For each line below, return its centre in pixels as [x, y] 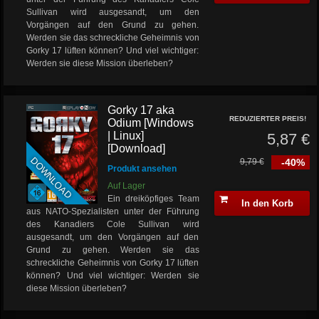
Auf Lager [127, 186]
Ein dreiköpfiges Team [153, 199]
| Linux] [126, 136]
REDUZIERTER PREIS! [267, 119]
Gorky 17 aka [141, 110]
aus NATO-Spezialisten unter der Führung [113, 211]
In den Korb [267, 203]
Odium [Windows [151, 123]
